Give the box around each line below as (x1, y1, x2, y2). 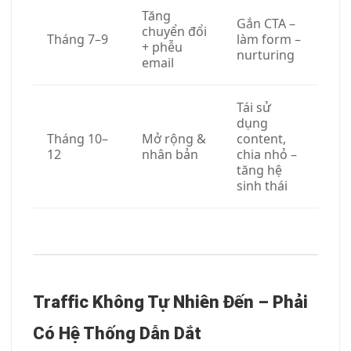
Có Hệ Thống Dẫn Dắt (33, 323, 201, 343)
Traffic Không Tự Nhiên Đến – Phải (33, 291, 308, 312)
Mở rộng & (142, 129, 206, 147)
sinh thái (237, 176, 288, 194)
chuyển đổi (142, 22, 207, 40)
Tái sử (237, 98, 271, 116)
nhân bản (142, 145, 198, 163)
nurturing (237, 45, 295, 63)
